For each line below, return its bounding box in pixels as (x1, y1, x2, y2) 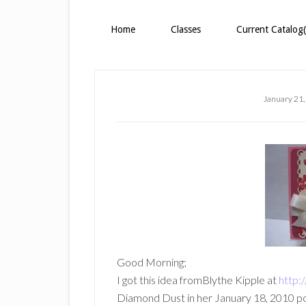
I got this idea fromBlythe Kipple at (117, 273, 279, 286)
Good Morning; (117, 255, 186, 268)
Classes (171, 24, 201, 35)
